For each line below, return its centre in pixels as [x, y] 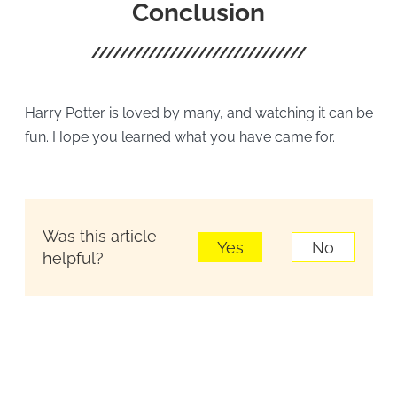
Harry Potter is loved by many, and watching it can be [198, 113]
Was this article [99, 236]
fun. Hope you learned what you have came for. [179, 136]
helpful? [73, 258]
